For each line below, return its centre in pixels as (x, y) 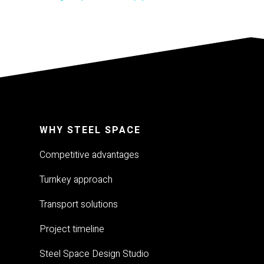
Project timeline (72, 229)
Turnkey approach (76, 179)
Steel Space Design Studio (95, 254)
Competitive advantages (90, 155)
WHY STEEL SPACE (90, 130)
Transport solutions (79, 204)
